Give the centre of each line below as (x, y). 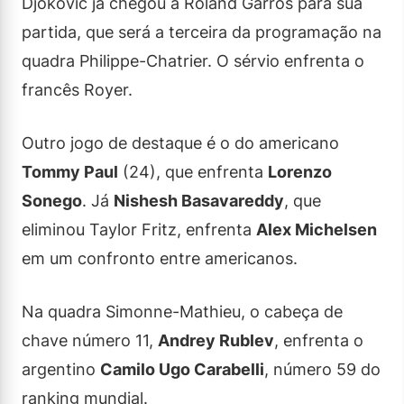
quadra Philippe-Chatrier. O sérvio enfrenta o (193, 61)
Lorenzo (300, 172)
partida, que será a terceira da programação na (202, 32)
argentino (61, 369)
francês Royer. (77, 90)
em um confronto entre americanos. (160, 258)
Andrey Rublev (216, 340)
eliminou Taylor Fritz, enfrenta (139, 230)
